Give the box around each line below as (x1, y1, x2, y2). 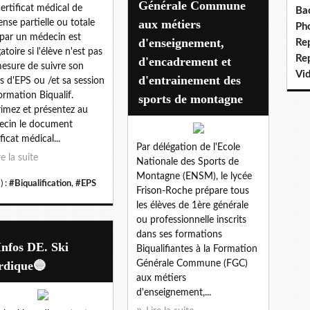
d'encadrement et (138, 54, 231, 69)
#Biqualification (9, 179, 71, 188)
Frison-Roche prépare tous (136, 185, 249, 196)
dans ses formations (136, 229, 222, 239)
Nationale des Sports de (136, 156, 239, 167)
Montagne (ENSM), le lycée (136, 171, 252, 181)
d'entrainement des (138, 73, 241, 87)
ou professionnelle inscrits (136, 215, 246, 225)
